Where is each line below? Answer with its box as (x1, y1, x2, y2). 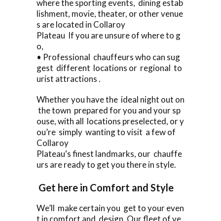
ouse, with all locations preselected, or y (37, 115, 184, 126)
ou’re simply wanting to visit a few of (37, 126, 176, 137)
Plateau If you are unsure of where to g (37, 30, 181, 40)
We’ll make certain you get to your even (37, 202, 184, 213)
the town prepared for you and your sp (37, 105, 181, 115)
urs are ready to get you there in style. (37, 159, 176, 170)
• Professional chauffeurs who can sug (37, 51, 180, 62)
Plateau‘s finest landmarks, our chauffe (37, 148, 182, 159)
